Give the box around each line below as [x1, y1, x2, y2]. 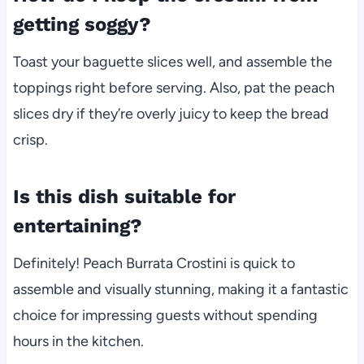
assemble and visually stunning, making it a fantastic [12, 279, 349, 298]
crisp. [12, 130, 48, 149]
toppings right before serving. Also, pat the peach [12, 78, 335, 97]
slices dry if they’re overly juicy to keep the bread [12, 104, 329, 123]
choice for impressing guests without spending [12, 305, 318, 324]
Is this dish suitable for [12, 184, 236, 208]
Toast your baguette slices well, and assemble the [12, 52, 332, 71]
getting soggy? [12, 12, 151, 36]
